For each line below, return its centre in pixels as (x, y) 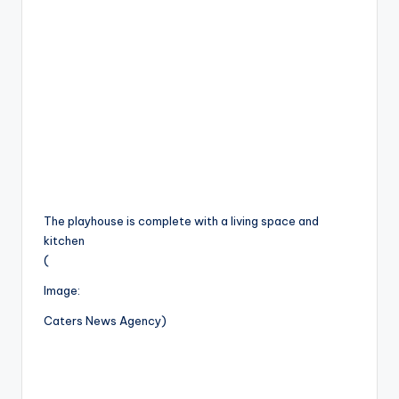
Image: (62, 291)
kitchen (64, 241)
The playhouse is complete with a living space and (181, 221)
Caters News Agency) (105, 321)
